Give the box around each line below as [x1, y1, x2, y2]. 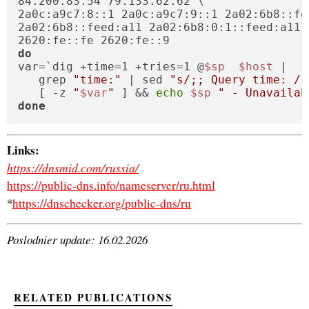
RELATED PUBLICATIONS [14, 289, 172, 305]
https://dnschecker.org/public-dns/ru [12, 195, 191, 212]
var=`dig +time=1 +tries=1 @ [18, 60, 204, 74]
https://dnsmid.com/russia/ [7, 159, 139, 177]
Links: [7, 141, 39, 159]
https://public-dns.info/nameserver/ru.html [7, 177, 215, 194]
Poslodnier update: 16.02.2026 [7, 231, 148, 248]
